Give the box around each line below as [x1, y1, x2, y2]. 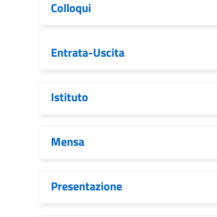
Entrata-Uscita [51, 44, 124, 61]
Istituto [51, 88, 88, 106]
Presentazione [51, 177, 122, 195]
